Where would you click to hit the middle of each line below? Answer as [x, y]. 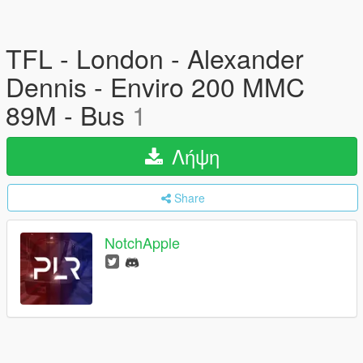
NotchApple [142, 243]
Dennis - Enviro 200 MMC [155, 86]
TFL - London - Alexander [155, 58]
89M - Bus [69, 114]
